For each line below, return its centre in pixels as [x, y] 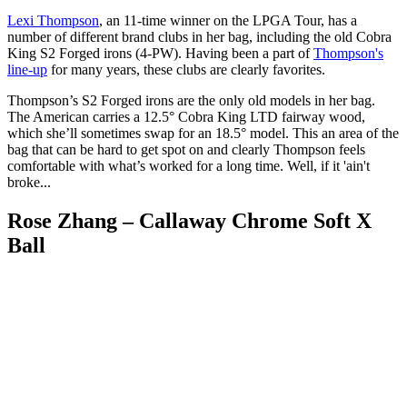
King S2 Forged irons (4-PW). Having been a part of [160, 53]
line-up [27, 69]
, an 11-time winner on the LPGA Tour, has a [228, 20]
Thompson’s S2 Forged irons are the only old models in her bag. [191, 100]
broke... [29, 182]
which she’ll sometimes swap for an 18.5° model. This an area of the [203, 133]
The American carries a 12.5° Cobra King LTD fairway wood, [186, 116]
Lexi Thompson [53, 20]
